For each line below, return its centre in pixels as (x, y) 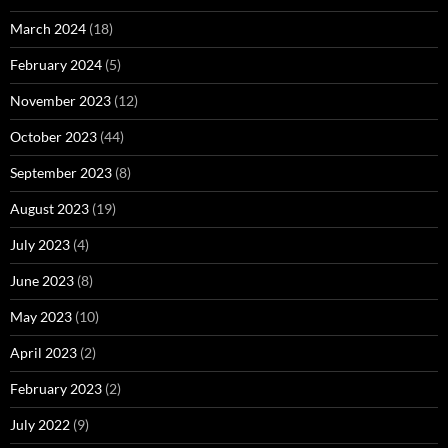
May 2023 (41, 316)
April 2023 (43, 352)
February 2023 (56, 388)
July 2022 (40, 424)
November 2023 (60, 100)
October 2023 (53, 136)
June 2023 (42, 280)
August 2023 (49, 208)
